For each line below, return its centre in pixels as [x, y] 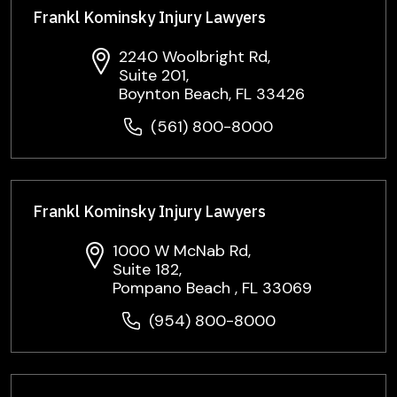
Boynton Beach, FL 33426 [212, 94]
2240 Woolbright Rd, [195, 57]
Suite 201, [154, 75]
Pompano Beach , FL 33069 [212, 288]
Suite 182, [147, 269]
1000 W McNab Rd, [181, 251]
